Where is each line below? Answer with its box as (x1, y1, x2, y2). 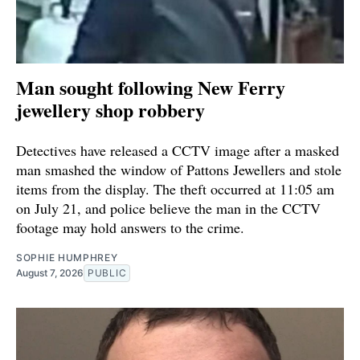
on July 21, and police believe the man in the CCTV (16, 198, 321, 219)
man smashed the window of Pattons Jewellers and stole (16, 160, 342, 180)
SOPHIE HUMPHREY (16, 252, 118, 264)
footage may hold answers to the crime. (16, 218, 244, 238)
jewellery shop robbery (16, 96, 205, 125)
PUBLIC (88, 267, 127, 280)
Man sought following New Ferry (16, 73, 285, 102)
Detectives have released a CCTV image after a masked (16, 141, 339, 161)
